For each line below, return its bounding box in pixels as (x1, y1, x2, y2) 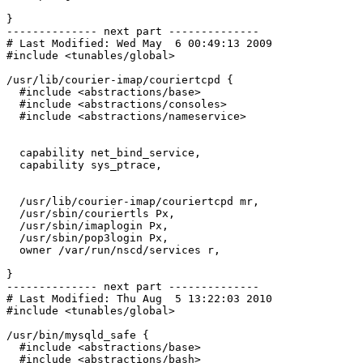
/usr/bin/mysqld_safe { (6, 329, 149, 342)
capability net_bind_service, (6, 147, 19, 160)
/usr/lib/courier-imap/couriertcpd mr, (6, 195, 19, 208)
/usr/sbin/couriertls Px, (6, 207, 19, 220)
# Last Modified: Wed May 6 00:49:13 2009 (6, 37, 272, 50)
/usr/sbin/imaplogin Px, (6, 220, 19, 233)
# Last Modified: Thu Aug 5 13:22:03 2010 (6, 293, 272, 305)
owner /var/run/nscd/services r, (6, 244, 19, 257)
